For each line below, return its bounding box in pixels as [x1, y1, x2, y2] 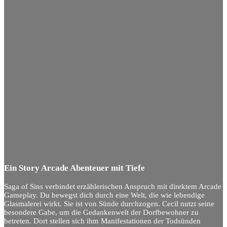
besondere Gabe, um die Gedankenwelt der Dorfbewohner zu [4, 208, 199, 216]
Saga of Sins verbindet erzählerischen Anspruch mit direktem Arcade [4, 182, 221, 191]
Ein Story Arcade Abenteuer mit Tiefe [4, 163, 145, 173]
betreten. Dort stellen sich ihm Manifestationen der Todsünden [4, 216, 201, 225]
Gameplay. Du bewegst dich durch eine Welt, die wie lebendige [4, 191, 205, 199]
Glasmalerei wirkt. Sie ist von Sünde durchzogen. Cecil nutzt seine [4, 199, 214, 208]
